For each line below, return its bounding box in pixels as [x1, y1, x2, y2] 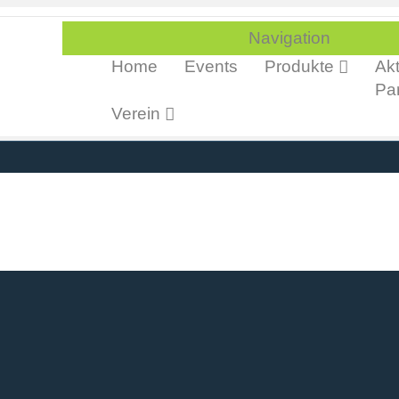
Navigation [248, 28, 330, 47]
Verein [111, 103, 160, 123]
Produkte [265, 57, 334, 76]
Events [184, 57, 238, 76]
